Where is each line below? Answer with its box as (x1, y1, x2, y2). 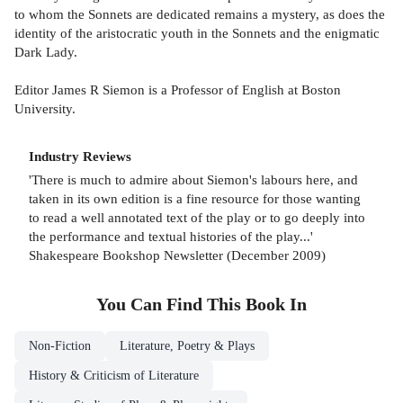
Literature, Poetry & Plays (120, 339, 255, 354)
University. (14, 101, 76, 117)
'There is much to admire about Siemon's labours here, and (29, 172, 358, 188)
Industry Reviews (29, 148, 131, 165)
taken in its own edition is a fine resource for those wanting (29, 191, 361, 207)
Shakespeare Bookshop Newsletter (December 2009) (29, 247, 326, 264)
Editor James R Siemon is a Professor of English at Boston (14, 82, 341, 98)
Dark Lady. (14, 44, 77, 60)
